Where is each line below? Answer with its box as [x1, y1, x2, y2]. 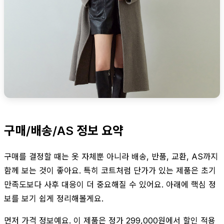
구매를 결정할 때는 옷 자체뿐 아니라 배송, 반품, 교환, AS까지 [4, 151, 218, 161]
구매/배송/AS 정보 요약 [4, 123, 123, 138]
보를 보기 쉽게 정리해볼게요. [4, 193, 103, 203]
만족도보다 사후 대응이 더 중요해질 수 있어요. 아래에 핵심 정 [4, 179, 216, 189]
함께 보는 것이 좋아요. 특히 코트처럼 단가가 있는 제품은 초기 [4, 165, 216, 175]
